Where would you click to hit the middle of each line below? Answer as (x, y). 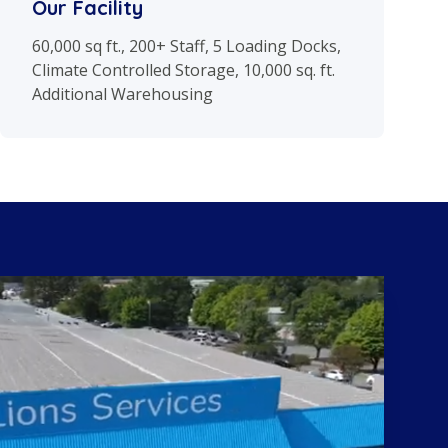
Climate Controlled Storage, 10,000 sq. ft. (183, 70)
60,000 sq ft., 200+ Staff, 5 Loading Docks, (186, 46)
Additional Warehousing (122, 94)
